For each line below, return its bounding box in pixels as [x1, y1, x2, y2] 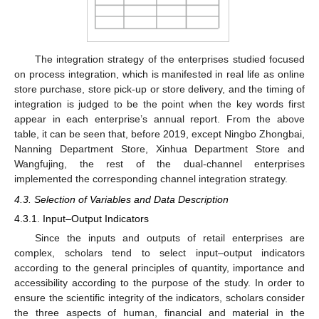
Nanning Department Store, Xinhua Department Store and [14, 143, 305, 155]
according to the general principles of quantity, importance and [14, 261, 305, 273]
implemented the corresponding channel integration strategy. [14, 173, 288, 185]
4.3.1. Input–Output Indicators [14, 212, 149, 224]
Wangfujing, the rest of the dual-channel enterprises [14, 158, 305, 170]
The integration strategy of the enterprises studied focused [34, 53, 305, 66]
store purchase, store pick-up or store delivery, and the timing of [14, 83, 305, 95]
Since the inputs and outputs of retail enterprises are [34, 231, 305, 244]
